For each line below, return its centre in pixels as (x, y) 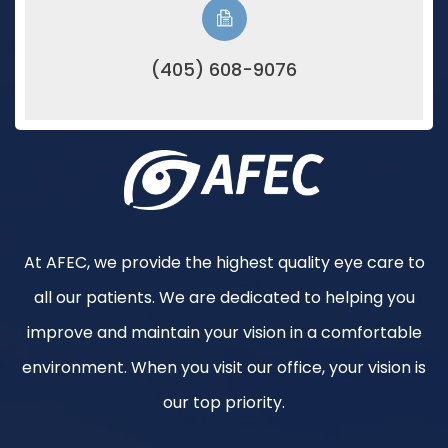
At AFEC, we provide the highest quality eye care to (224, 262)
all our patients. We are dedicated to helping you (224, 297)
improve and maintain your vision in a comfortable (224, 332)
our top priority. (224, 402)
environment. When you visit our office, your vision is (224, 367)
